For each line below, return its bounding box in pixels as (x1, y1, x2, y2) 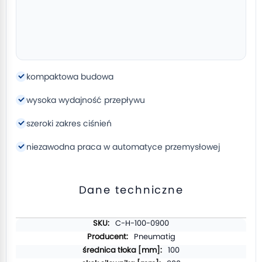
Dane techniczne (78, 182, 184, 197)
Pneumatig (133, 231, 175, 242)
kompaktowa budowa (26, 71, 113, 82)
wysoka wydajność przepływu (26, 94, 145, 106)
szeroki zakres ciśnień (26, 118, 112, 129)
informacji (15, 227, 53, 239)
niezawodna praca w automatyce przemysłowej (26, 141, 220, 153)
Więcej (15, 217, 40, 228)
